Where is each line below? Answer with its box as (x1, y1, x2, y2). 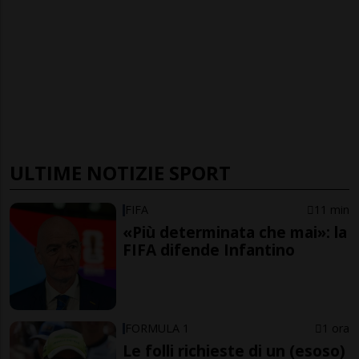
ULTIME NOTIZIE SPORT (10, 159, 231, 187)
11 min (313, 202, 349, 218)
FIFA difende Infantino (123, 239, 296, 261)
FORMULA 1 (125, 321, 190, 337)
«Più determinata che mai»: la (123, 221, 348, 244)
